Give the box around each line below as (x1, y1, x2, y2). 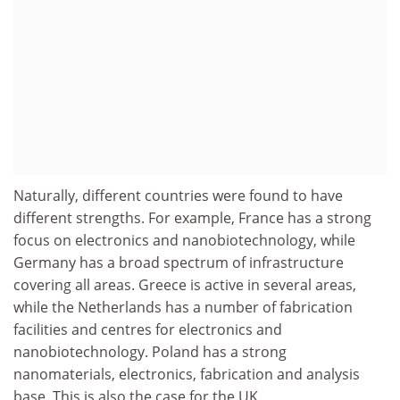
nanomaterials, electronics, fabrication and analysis (13, 363, 360, 384)
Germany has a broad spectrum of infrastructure (13, 252, 344, 272)
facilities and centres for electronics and (13, 319, 282, 339)
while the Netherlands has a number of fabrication (13, 296, 353, 317)
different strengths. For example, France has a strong (13, 207, 371, 228)
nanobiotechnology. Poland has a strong (13, 341, 287, 362)
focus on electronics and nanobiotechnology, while (13, 229, 355, 250)
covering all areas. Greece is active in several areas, (13, 274, 356, 295)
